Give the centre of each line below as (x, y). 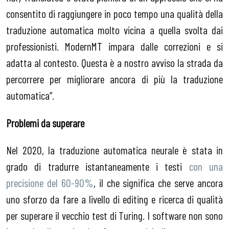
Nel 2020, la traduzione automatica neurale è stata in (114, 150)
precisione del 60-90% (50, 183)
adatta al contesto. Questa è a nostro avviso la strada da (114, 63)
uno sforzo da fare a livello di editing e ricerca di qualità (114, 199)
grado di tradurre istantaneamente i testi (98, 166)
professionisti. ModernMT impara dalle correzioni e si (114, 46)
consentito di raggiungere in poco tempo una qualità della (114, 14)
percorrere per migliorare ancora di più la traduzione (114, 79)
